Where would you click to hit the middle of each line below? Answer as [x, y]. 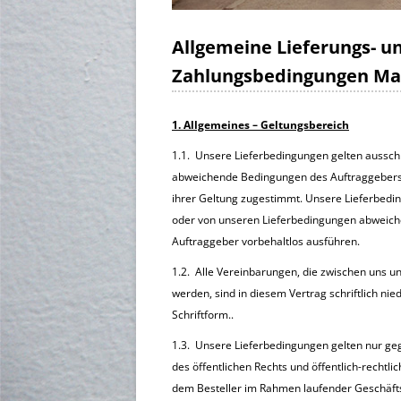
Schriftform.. [203, 315]
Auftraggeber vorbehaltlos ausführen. [266, 241]
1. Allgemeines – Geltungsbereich [260, 125]
